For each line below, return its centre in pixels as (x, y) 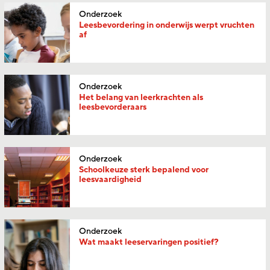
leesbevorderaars (113, 107)
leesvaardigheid (111, 179)
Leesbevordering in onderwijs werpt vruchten (167, 25)
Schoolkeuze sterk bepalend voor (144, 170)
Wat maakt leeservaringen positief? (149, 242)
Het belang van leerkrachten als (141, 97)
